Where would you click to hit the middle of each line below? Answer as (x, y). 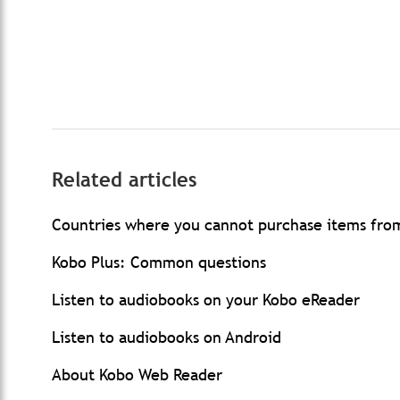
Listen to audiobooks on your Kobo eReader (206, 300)
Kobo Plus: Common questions (159, 262)
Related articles (124, 180)
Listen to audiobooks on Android (167, 337)
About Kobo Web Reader (137, 375)
